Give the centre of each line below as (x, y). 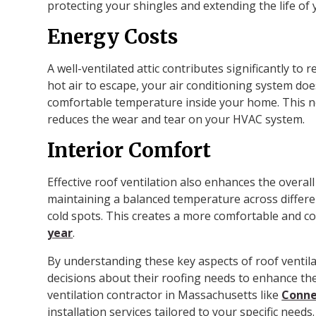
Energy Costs (113, 36)
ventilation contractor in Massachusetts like (165, 294)
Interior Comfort (129, 150)
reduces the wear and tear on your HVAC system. (176, 119)
